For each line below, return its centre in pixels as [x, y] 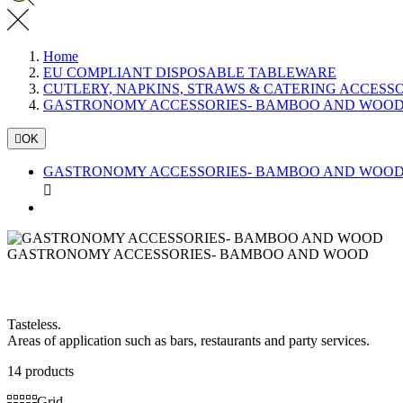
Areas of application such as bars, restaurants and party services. [188, 341]
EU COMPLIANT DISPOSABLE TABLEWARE [190, 72]
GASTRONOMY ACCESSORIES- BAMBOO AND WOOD [188, 254]
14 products [40, 372]
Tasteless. [34, 325]
